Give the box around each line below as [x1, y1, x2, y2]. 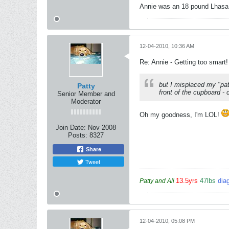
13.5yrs [176, 177, 200, 185]
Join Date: [56, 124, 86, 131]
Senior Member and [57, 90, 115, 98]
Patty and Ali [140, 177, 174, 185]
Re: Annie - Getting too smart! [140, 58, 228, 66]
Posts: [68, 131, 87, 139]
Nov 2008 [88, 124, 116, 131]
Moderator [71, 98, 101, 105]
